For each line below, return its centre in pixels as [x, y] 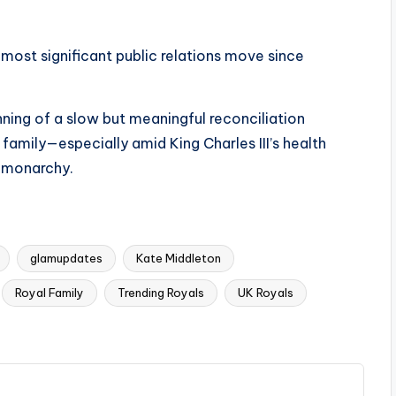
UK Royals [266, 293]
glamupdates [66, 259]
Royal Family [49, 293]
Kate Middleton [179, 259]
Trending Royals [161, 293]
